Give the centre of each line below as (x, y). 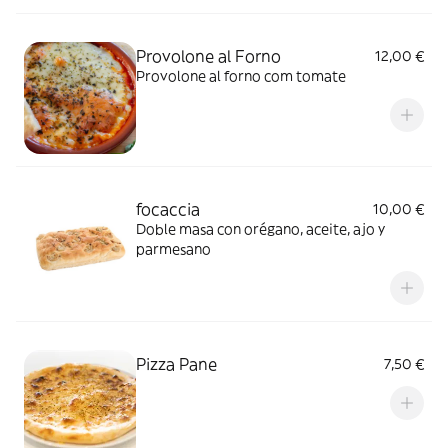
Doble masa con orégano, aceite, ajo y (260, 229)
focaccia (168, 209)
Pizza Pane (176, 364)
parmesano (173, 249)
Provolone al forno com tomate (241, 76)
